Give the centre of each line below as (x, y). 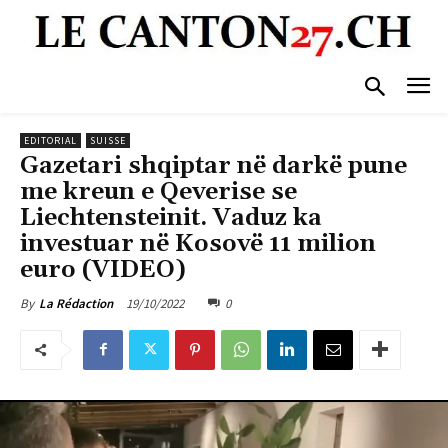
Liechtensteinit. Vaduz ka (171, 217)
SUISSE (108, 140)
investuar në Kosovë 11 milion (198, 243)
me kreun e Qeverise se (158, 191)
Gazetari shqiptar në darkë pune (213, 165)
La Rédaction (76, 303)
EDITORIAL (50, 140)
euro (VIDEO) (103, 269)
